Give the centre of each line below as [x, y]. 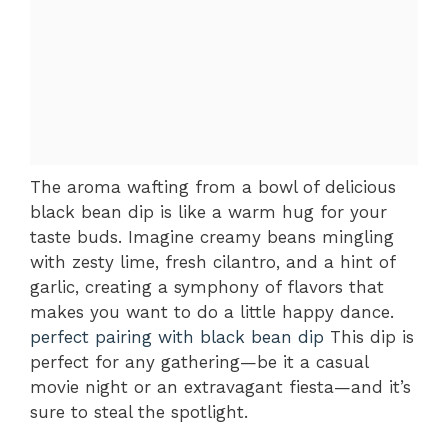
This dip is [369, 336]
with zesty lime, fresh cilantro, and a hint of [212, 261]
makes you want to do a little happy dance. [212, 311]
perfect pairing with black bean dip [177, 336]
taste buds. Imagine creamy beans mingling [212, 236]
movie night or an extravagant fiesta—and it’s [220, 386]
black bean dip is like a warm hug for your [208, 211]
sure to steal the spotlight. [139, 411]
